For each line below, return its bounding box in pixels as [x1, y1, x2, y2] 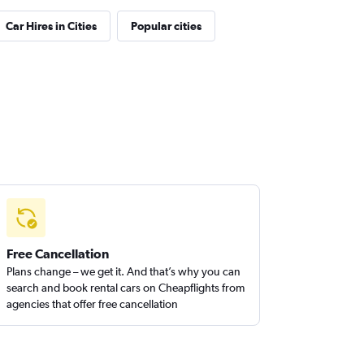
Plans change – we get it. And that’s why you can [6, 265, 241, 278]
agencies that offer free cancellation [6, 297, 179, 310]
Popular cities [130, 19, 201, 32]
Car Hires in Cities [5, 19, 97, 32]
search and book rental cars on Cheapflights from [6, 281, 245, 294]
